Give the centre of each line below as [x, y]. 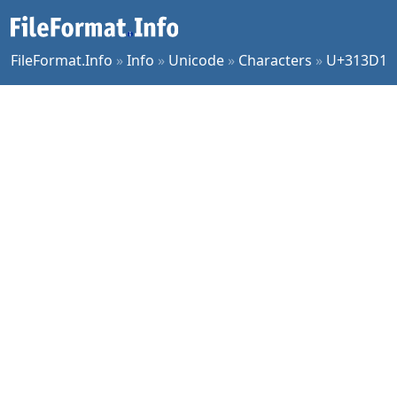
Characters [275, 60]
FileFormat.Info [62, 60]
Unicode [196, 60]
